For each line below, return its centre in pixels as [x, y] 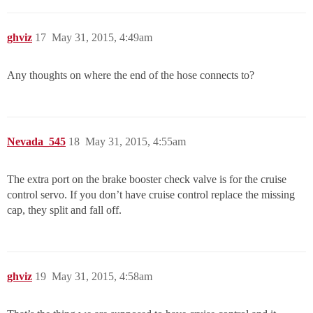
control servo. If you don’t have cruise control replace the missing [151, 195]
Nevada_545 [36, 142]
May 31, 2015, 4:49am [102, 38]
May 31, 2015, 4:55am [136, 142]
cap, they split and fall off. [64, 210]
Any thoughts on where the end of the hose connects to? [131, 75]
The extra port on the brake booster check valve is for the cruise [147, 180]
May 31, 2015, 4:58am [102, 277]
